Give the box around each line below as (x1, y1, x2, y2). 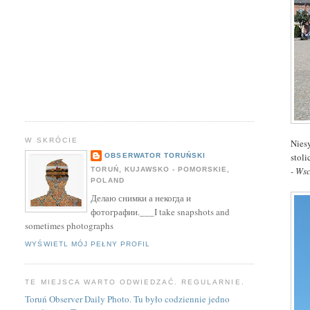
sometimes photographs (25, 219, 114, 232)
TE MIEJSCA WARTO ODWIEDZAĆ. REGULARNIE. (25, 278, 245, 286)
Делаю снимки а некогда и (91, 191, 192, 204)
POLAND (91, 176, 125, 185)
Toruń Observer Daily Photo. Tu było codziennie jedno (25, 292, 230, 305)
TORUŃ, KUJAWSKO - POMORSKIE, (91, 165, 230, 174)
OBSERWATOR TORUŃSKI (104, 152, 206, 160)
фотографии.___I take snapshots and (91, 205, 230, 218)
